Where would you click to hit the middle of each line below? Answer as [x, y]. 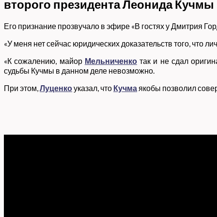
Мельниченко [111, 61]
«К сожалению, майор [44, 61]
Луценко [56, 88]
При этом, [22, 88]
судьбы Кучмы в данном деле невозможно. [79, 70]
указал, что [93, 88]
